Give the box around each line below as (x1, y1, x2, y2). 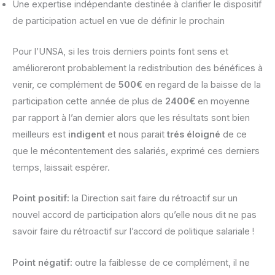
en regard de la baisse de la (142, 79, 261, 90)
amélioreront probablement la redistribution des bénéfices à (12, 62, 263, 74)
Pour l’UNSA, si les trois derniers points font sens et (12, 45, 228, 57)
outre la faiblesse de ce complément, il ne (72, 257, 250, 268)
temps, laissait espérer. (12, 161, 110, 173)
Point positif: (12, 193, 69, 204)
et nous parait (105, 128, 167, 140)
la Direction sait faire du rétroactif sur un (69, 193, 238, 204)
